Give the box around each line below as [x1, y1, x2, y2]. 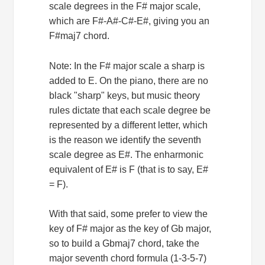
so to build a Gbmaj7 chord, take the [49, 238, 200, 249]
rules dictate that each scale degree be [49, 105, 211, 115]
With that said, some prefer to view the [49, 209, 208, 219]
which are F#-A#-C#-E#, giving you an [49, 15, 210, 26]
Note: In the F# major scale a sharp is [49, 60, 205, 71]
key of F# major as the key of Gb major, [49, 224, 212, 234]
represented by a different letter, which [49, 119, 208, 130]
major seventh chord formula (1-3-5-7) [49, 253, 207, 264]
